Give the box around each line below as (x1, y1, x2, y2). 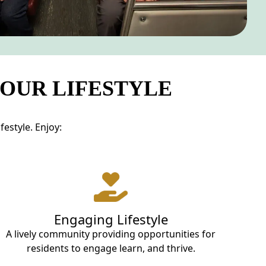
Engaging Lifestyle (53, 210, 168, 228)
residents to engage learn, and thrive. (26, 241, 195, 255)
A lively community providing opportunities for (6, 227, 216, 240)
